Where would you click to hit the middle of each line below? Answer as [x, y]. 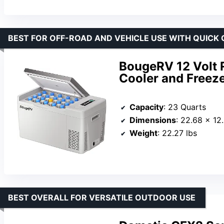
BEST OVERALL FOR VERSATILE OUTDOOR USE [102, 198]
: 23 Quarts [185, 107]
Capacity [146, 107]
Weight [143, 133]
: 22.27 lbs [177, 133]
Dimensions [153, 120]
